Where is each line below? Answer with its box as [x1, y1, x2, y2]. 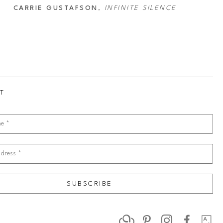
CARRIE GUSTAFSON [13, 5, 98, 12]
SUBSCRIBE [67, 181, 112, 188]
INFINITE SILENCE [104, 5, 177, 12]
